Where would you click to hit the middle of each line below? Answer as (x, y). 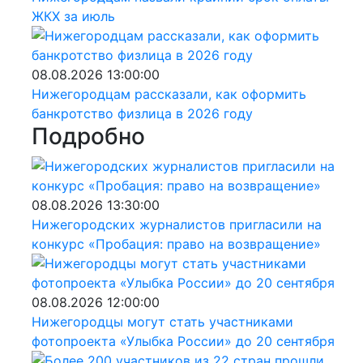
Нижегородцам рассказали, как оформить (169, 94)
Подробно (88, 136)
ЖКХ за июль (73, 16)
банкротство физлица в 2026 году (142, 113)
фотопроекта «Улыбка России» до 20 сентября (183, 341)
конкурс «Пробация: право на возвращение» (176, 243)
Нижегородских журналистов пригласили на (176, 224)
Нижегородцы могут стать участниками (162, 321)
